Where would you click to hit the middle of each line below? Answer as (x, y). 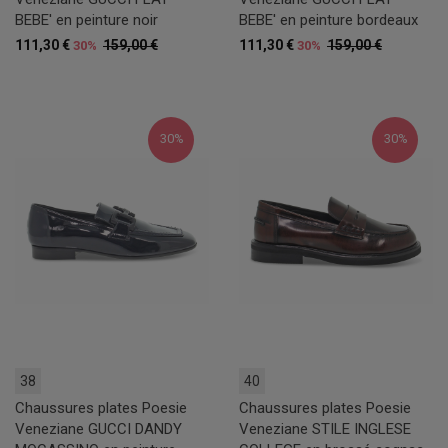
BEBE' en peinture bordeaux (328, 19)
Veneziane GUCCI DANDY (98, 429)
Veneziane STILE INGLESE (325, 429)
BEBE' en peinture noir (86, 19)
